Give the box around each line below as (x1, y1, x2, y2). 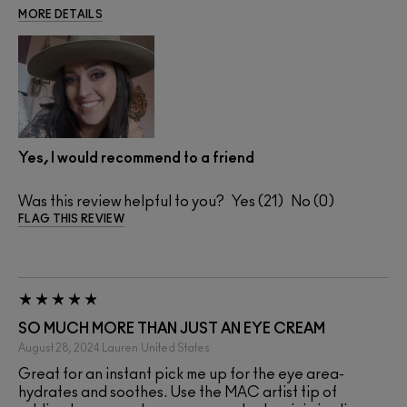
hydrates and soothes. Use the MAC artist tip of (18, 385, 337, 401)
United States (141, 342, 210, 354)
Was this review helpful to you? (18, 194, 224, 210)
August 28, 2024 (18, 342, 99, 354)
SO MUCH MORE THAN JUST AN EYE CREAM (18, 322, 325, 337)
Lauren (102, 342, 138, 354)
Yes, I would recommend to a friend (18, 151, 254, 166)
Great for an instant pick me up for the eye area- (18, 367, 344, 382)
